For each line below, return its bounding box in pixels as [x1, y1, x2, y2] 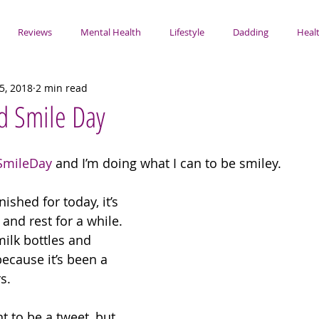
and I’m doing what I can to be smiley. [52, 155, 285, 172]
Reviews [18, 26, 52, 38]
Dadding [233, 26, 268, 38]
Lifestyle [169, 26, 204, 38]
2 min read [36, 80, 88, 95]
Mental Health [80, 26, 141, 38]
